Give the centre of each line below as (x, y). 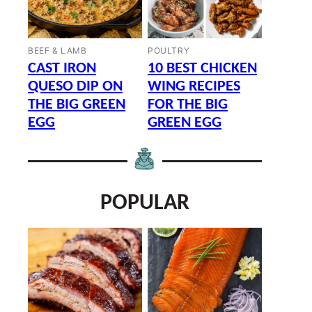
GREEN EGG (185, 123)
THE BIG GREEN (77, 105)
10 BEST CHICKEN (202, 69)
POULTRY (169, 50)
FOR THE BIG (188, 105)
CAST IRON (62, 69)
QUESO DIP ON (75, 87)
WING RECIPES (194, 87)
